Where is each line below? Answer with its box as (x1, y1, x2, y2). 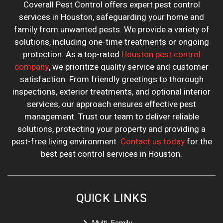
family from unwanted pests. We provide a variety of (13, 23, 210, 36)
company (14, 61, 49, 74)
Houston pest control (121, 48, 201, 61)
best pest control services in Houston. (41, 148, 182, 161)
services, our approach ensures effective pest (27, 98, 196, 111)
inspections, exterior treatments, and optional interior (12, 86, 211, 99)
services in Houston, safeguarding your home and (19, 11, 204, 24)
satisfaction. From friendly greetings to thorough (19, 73, 204, 86)
